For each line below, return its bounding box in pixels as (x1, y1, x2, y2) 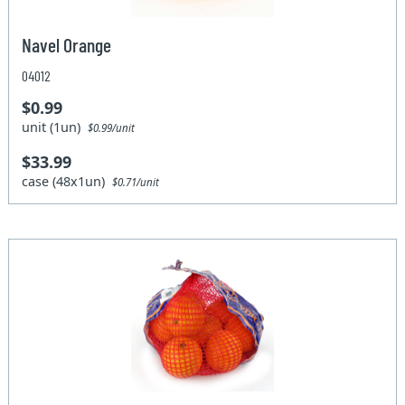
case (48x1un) (22, 172, 113, 190)
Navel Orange (22, 32, 112, 56)
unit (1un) (22, 118, 89, 136)
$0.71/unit (112, 174, 160, 189)
